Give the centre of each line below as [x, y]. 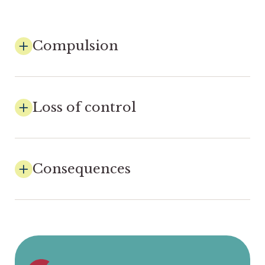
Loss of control [84, 107]
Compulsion [75, 46]
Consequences [82, 169]
